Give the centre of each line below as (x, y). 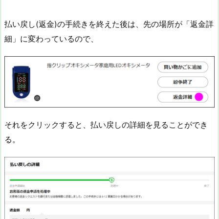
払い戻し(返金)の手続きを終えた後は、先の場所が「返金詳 (109, 24)
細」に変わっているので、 (51, 39)
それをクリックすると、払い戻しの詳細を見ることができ (106, 125)
